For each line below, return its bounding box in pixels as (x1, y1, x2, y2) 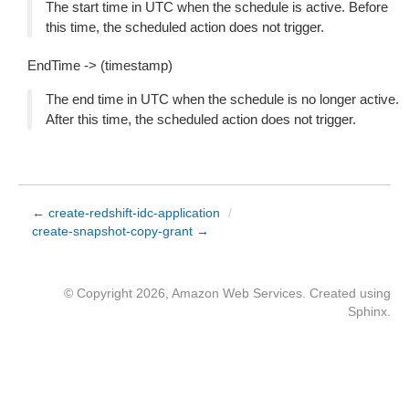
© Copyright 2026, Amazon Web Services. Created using (64, 286, 391, 300)
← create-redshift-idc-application (32, 205, 220, 220)
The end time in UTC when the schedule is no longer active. (46, 91, 399, 107)
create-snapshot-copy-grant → (32, 224, 209, 238)
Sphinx (348, 304, 387, 319)
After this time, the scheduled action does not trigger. (46, 111, 356, 127)
